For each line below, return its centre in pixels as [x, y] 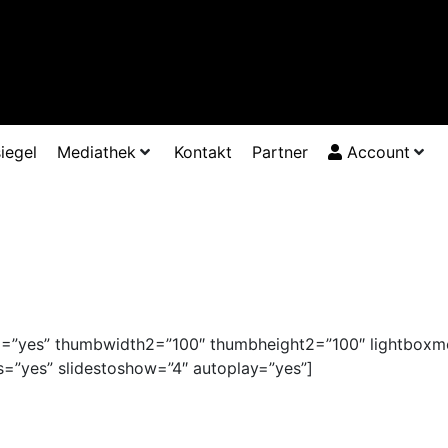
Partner [280, 152]
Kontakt [203, 152]
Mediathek [96, 152]
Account [376, 152]
